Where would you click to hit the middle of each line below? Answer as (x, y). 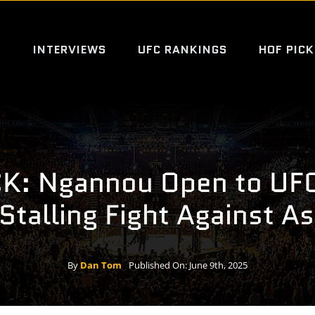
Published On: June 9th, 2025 (188, 265)
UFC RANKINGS (182, 50)
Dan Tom (101, 265)
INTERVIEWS (70, 50)
